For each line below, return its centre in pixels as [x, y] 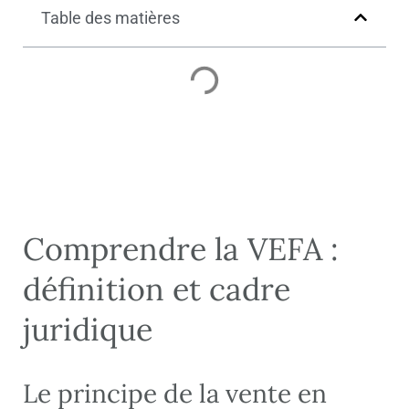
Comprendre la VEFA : [181, 248]
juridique [88, 329]
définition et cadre [157, 288]
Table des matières [110, 17]
